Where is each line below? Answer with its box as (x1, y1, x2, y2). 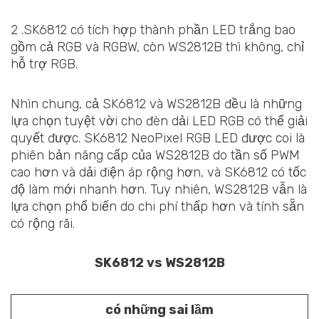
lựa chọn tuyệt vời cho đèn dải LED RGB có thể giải (11, 113, 308, 129)
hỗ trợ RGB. (11, 56, 78, 73)
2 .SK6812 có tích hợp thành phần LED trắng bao (11, 22, 296, 38)
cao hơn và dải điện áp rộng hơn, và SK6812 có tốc (11, 164, 306, 180)
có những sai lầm (105, 301, 214, 318)
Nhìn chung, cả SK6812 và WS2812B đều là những (11, 95, 302, 112)
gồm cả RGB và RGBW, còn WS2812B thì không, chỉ (11, 39, 304, 56)
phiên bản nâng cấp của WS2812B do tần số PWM (11, 147, 300, 163)
